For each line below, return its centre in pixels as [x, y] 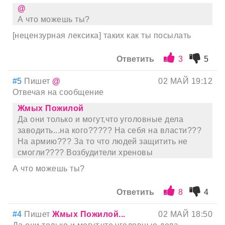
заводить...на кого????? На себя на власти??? [110, 131]
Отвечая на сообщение [58, 92]
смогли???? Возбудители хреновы [85, 153]
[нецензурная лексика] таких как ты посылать [102, 36]
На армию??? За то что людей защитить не [103, 142]
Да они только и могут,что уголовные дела [101, 120]
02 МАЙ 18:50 [185, 214]
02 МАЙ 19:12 [185, 81]
